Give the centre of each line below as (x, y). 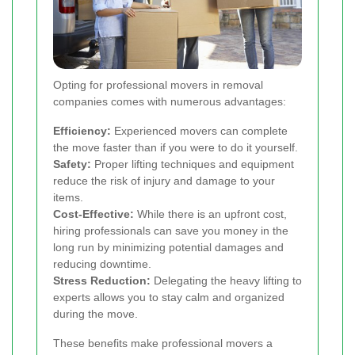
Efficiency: (82, 131)
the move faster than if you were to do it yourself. (176, 148)
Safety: (72, 164)
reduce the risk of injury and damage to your (164, 181)
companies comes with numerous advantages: (170, 102)
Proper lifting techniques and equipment (193, 164)
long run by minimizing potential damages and (168, 248)
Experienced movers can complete (199, 131)
